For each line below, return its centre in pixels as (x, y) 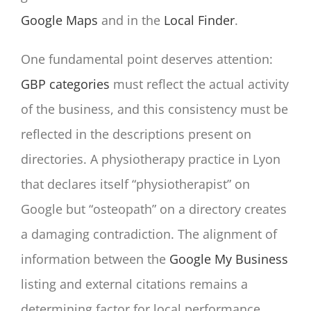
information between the (95, 259)
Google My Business (229, 259)
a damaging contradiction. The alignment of (149, 234)
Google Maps (59, 20)
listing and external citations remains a (134, 284)
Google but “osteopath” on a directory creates (154, 209)
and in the (131, 20)
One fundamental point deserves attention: (147, 59)
